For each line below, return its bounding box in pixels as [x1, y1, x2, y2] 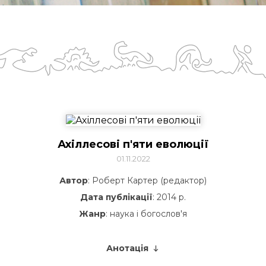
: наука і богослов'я [106, 208, 187, 219]
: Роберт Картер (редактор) [88, 175, 207, 186]
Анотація [106, 243, 148, 254]
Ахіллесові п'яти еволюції [58, 138, 208, 151]
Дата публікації [80, 192, 153, 202]
